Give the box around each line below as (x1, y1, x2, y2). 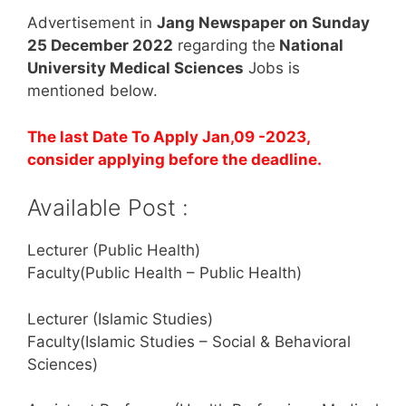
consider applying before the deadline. (27, 150, 322, 169)
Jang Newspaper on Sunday (157, 14, 370, 33)
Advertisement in (27, 14, 157, 33)
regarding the (173, 36, 275, 55)
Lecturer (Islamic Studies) (27, 309, 213, 328)
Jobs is (244, 59, 300, 78)
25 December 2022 (27, 36, 173, 55)
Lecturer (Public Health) (27, 241, 200, 260)
